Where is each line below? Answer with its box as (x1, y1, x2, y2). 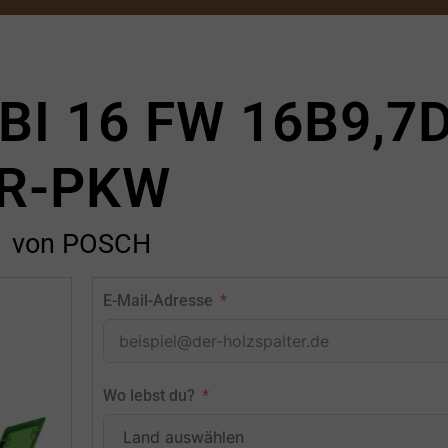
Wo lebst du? (102, 386, 195, 406)
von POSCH (12, 228, 151, 261)
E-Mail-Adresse (102, 291, 213, 311)
